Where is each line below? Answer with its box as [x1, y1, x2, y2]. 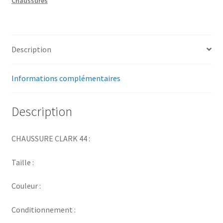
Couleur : [11, 181, 41, 191]
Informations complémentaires [11, 73, 120, 83]
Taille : [11, 157, 34, 167]
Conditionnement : [11, 205, 76, 215]
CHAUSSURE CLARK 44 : [11, 133, 90, 144]
